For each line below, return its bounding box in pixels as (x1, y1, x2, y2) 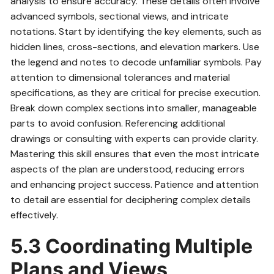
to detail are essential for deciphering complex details (10, 193, 251, 207)
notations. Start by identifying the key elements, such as (10, 25, 262, 39)
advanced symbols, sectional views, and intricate (10, 10, 229, 23)
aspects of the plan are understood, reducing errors (10, 163, 245, 176)
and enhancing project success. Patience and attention (10, 178, 259, 191)
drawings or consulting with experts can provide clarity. (10, 132, 259, 146)
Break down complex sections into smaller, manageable (10, 102, 257, 115)
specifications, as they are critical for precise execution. (10, 86, 261, 100)
